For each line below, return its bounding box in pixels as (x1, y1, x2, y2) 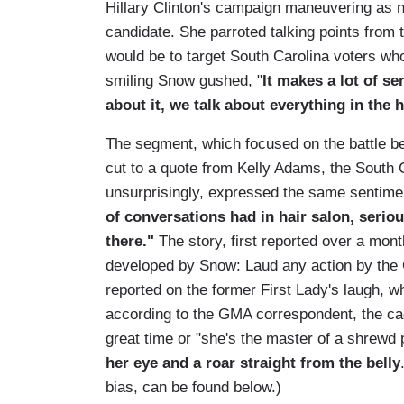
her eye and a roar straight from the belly (106, 353, 400, 372)
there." (106, 232, 159, 250)
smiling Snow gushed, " (106, 71, 262, 89)
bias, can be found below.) (106, 378, 281, 396)
